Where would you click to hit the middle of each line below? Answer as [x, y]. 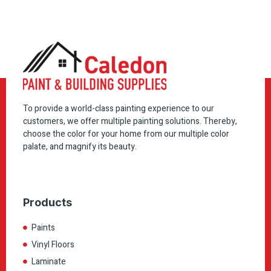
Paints [43, 228]
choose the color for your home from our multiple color [126, 134]
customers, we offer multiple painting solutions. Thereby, [130, 121]
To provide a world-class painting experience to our [119, 108]
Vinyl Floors [53, 245]
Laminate [48, 262]
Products [47, 203]
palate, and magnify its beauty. [80, 146]
